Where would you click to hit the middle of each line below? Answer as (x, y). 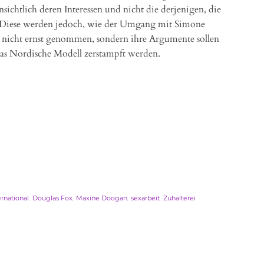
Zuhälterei (179, 198)
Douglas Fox (52, 198)
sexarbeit (145, 198)
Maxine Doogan (102, 198)
